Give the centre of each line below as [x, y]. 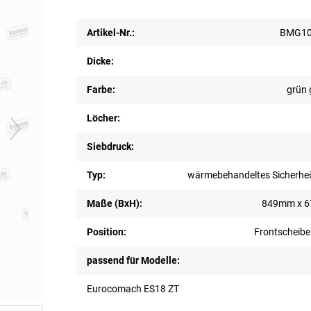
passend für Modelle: [133, 260]
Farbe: [101, 89]
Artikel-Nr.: [110, 32]
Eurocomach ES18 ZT [133, 288]
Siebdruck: [110, 146]
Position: [106, 232]
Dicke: [100, 61]
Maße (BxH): [114, 203]
